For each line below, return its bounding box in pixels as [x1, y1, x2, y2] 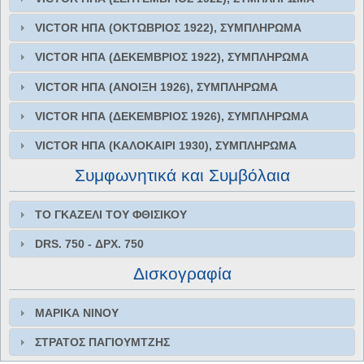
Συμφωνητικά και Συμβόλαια [74, 165, 290, 184]
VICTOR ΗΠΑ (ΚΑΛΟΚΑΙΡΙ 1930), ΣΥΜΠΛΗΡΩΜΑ [35, 139, 297, 153]
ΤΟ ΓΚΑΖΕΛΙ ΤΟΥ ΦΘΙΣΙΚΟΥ [35, 207, 188, 221]
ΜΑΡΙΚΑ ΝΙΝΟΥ [35, 305, 119, 319]
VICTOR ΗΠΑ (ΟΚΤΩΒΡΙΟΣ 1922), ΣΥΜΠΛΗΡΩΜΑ [35, 21, 302, 35]
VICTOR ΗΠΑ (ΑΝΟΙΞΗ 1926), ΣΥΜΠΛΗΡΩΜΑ [35, 80, 279, 93]
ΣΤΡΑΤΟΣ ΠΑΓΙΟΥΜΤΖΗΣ [35, 335, 171, 349]
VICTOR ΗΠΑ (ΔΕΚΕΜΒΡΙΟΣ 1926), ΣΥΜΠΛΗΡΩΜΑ [35, 110, 310, 123]
